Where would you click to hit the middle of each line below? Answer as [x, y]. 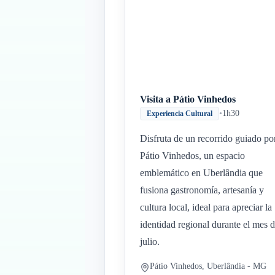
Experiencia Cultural [180, 114]
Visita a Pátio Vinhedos [188, 99]
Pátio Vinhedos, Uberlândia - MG [208, 266]
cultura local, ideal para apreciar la [206, 207]
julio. [150, 242]
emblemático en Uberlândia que [201, 173]
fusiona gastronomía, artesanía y [202, 190]
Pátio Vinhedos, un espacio [192, 156]
